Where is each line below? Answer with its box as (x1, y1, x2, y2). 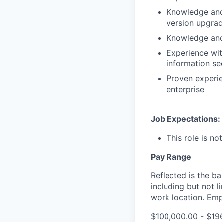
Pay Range (151, 152, 191, 162)
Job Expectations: (151, 114, 220, 124)
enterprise (166, 84, 204, 95)
